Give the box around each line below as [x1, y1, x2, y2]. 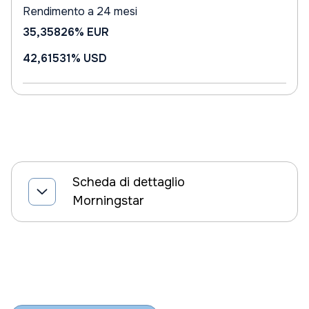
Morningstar [72, 193, 144, 208]
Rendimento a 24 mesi [23, 4, 137, 19]
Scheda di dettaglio [72, 175, 185, 190]
